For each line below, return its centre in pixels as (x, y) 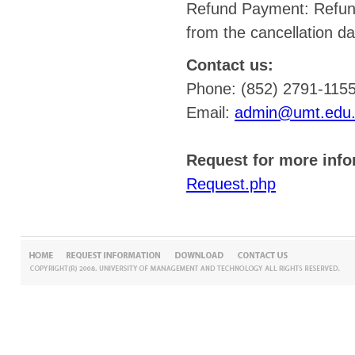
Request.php (231, 184)
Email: (210, 113)
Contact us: (230, 65)
